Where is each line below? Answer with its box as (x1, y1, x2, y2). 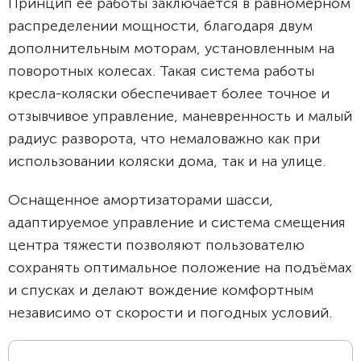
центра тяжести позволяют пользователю (8, 236, 305, 254)
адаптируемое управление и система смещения (8, 214, 346, 231)
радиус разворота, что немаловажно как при (8, 130, 320, 147)
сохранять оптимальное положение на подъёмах (8, 259, 352, 276)
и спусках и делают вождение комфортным (8, 281, 313, 299)
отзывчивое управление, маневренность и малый (8, 107, 352, 125)
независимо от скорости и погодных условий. (8, 304, 332, 322)
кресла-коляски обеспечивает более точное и (8, 85, 330, 102)
